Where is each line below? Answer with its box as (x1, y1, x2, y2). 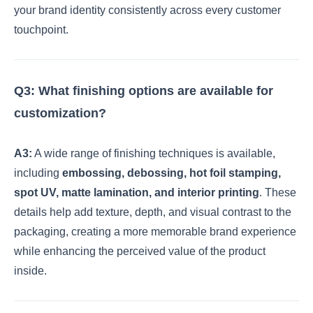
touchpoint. (14, 23, 68, 36)
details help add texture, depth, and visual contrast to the (14, 205, 291, 218)
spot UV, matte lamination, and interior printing (14, 186, 259, 198)
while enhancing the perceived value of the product (14, 245, 265, 257)
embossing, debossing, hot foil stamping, (62, 166, 281, 179)
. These (259, 186, 296, 198)
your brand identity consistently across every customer (14, 3, 281, 16)
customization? (14, 105, 106, 120)
